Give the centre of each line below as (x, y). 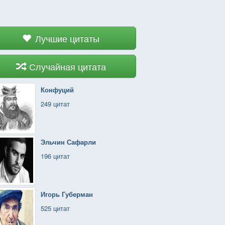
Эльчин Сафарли (68, 142)
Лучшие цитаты (67, 38)
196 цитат (55, 156)
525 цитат (55, 208)
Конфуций (57, 90)
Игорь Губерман (67, 194)
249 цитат (55, 104)
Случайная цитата (67, 66)
